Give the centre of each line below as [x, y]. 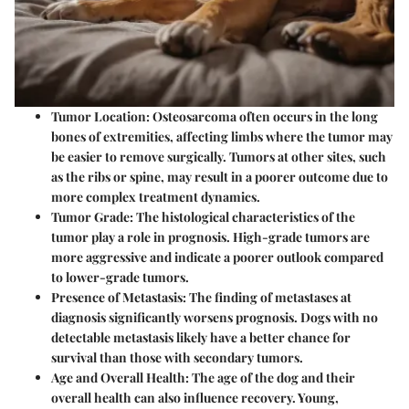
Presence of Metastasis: [119, 297]
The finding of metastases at [269, 297]
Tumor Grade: [92, 216]
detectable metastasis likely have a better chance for [201, 337]
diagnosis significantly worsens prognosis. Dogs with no [215, 317]
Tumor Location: [100, 116]
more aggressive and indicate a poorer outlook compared [217, 257]
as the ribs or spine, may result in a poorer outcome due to [220, 176]
